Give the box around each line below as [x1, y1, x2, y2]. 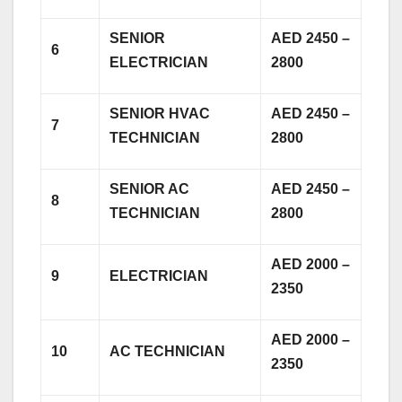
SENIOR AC [109, 180, 190, 197]
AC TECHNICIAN [109, 343, 226, 359]
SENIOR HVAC [109, 105, 211, 121]
